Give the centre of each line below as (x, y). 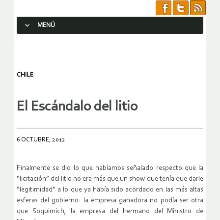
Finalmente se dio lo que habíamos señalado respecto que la (110, 168)
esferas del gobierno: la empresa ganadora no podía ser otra (110, 201)
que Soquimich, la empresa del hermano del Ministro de (110, 212)
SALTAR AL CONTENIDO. (57, 43)
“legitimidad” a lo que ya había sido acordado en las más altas (110, 190)
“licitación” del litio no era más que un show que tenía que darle (110, 179)
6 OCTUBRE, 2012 (41, 140)
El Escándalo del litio (77, 107)
